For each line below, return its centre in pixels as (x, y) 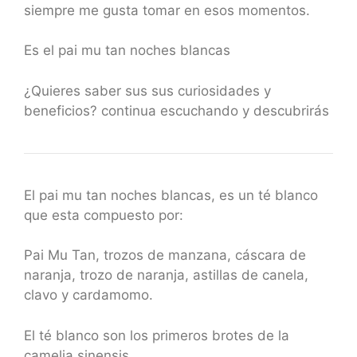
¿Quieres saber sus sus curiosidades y (147, 90)
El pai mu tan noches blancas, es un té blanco (171, 195)
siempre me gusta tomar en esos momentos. (167, 10)
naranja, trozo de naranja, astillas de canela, (166, 275)
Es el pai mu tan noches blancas (127, 50)
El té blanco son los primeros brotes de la (157, 335)
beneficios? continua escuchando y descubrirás (177, 110)
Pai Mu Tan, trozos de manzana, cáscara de (165, 255)
